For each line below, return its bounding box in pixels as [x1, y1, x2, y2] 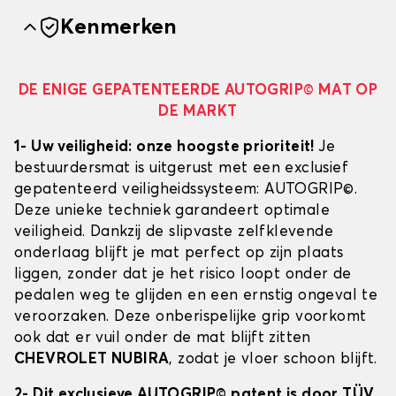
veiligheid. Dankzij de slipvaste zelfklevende [14, 225, 333, 240]
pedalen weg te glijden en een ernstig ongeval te [14, 288, 378, 304]
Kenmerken [60, 17, 177, 39]
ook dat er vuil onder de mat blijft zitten [14, 331, 311, 346]
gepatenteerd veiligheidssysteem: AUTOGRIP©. [14, 182, 358, 198]
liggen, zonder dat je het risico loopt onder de [14, 267, 352, 283]
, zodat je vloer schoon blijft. [169, 352, 377, 368]
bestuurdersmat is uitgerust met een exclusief [14, 161, 348, 177]
